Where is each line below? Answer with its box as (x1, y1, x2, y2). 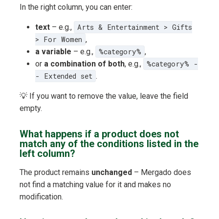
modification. (20, 192, 63, 202)
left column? (20, 148, 75, 160)
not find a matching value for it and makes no (20, 180, 171, 190)
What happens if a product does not (20, 128, 179, 140)
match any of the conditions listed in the (20, 138, 198, 150)
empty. (20, 104, 42, 113)
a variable (35, 47, 71, 57)
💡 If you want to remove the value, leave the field (20, 91, 188, 101)
